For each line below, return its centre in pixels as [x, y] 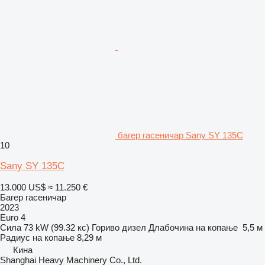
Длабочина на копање [193, 227]
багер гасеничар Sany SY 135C [180, 135]
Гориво [106, 227]
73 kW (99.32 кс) [56, 227]
